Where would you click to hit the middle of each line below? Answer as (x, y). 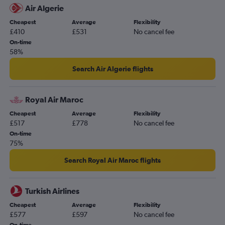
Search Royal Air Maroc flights (113, 160)
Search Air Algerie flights (113, 69)
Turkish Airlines (52, 191)
